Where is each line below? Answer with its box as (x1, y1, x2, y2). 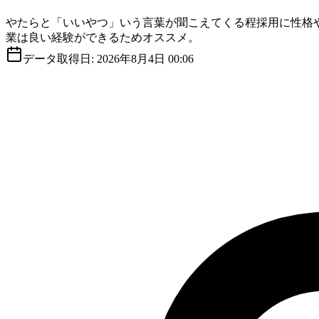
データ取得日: (23, 53, 97, 66)
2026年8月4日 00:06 (97, 53, 194, 66)
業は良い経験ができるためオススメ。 (6, 31, 199, 44)
